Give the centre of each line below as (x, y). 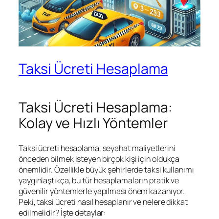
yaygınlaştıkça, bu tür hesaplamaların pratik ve (99, 181)
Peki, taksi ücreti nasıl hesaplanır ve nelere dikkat (103, 202)
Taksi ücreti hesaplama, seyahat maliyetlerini (97, 148)
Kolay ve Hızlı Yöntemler (93, 123)
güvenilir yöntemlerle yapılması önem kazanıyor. (102, 191)
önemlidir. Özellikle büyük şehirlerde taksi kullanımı (106, 170)
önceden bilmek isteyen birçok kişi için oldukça (99, 159)
